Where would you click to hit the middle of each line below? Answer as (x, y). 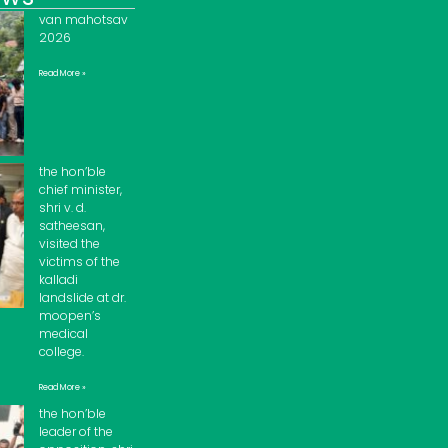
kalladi (58, 280)
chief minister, (80, 190)
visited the (69, 244)
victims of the (79, 262)
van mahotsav (83, 20)
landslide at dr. (82, 298)
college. (61, 352)
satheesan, (71, 226)
